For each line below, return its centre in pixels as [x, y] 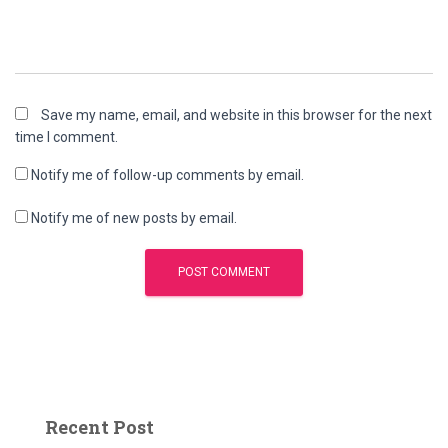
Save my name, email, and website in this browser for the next [236, 115]
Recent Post [99, 427]
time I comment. [66, 137]
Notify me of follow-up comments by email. [167, 175]
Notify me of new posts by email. [134, 218]
